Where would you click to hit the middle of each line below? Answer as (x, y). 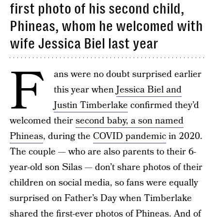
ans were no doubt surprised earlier (128, 74)
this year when (85, 90)
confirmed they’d (163, 105)
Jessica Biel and (149, 90)
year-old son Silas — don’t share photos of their (106, 167)
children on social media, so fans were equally (104, 183)
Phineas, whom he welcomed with (106, 26)
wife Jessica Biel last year (84, 44)
